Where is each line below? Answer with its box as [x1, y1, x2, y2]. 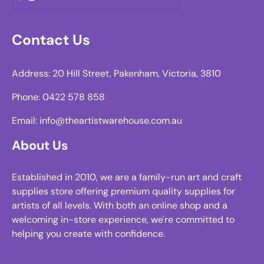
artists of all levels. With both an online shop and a [12, 199, 227, 212]
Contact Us [12, 31, 90, 50]
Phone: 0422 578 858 [12, 91, 105, 104]
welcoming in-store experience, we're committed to [12, 213, 235, 226]
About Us [12, 137, 68, 154]
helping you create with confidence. [12, 227, 165, 240]
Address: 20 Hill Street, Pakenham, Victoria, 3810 [12, 67, 221, 80]
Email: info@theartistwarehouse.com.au [12, 114, 182, 127]
